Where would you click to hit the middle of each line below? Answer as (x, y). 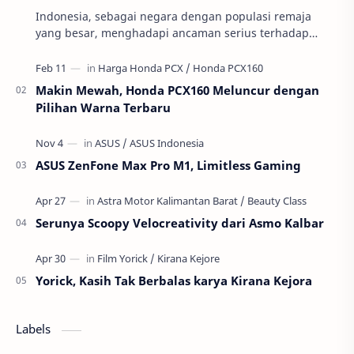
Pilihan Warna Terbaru (103, 108)
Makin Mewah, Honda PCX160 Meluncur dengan (177, 90)
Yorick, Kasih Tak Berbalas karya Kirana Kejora (174, 281)
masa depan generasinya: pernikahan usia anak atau (177, 50)
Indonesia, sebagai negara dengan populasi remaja (173, 17)
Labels (35, 329)
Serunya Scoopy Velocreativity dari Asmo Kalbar (180, 223)
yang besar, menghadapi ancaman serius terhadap (172, 33)
